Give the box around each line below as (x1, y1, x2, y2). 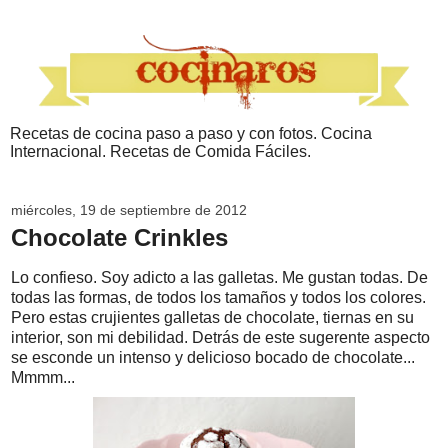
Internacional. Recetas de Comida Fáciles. (10, 143, 311, 161)
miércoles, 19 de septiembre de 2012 (11, 202, 247, 219)
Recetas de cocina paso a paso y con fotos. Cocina (10, 125, 372, 143)
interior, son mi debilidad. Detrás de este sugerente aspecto (11, 329, 430, 347)
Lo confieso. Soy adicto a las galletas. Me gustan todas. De (11, 269, 428, 287)
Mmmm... (11, 369, 75, 387)
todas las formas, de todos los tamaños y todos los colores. (11, 289, 426, 307)
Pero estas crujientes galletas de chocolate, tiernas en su (11, 309, 414, 327)
